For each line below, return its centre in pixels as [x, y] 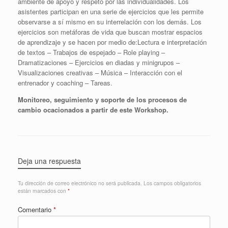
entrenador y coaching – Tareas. [65, 82]
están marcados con [43, 190]
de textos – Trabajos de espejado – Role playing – [91, 52]
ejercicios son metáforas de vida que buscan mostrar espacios [110, 32]
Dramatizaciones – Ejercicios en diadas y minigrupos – [99, 62]
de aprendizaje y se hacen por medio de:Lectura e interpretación [112, 42]
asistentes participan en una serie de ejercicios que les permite [111, 11]
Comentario [36, 209]
